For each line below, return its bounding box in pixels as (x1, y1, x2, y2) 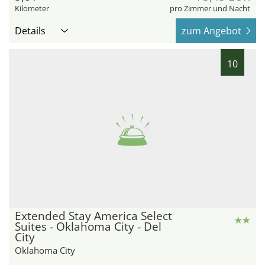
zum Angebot (182, 24, 241, 38)
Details (15, 24, 46, 38)
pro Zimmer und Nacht (170, 3, 250, 14)
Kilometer (15, 3, 49, 14)
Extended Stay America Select (15, 208, 172, 224)
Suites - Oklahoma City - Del (15, 218, 161, 234)
